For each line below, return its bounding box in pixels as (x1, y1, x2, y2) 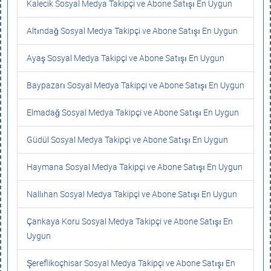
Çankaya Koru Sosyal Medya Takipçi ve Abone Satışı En (27, 215, 233, 227)
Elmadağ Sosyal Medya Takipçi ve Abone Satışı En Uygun (27, 106, 239, 118)
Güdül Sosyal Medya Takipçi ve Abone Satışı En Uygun (27, 134, 228, 145)
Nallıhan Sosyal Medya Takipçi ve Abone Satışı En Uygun (27, 188, 237, 200)
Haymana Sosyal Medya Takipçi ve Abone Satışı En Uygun (27, 161, 243, 172)
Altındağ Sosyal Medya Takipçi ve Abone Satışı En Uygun (27, 25, 238, 36)
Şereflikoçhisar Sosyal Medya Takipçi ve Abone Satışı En (27, 257, 235, 269)
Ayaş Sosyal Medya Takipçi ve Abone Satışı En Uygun (27, 52, 224, 64)
